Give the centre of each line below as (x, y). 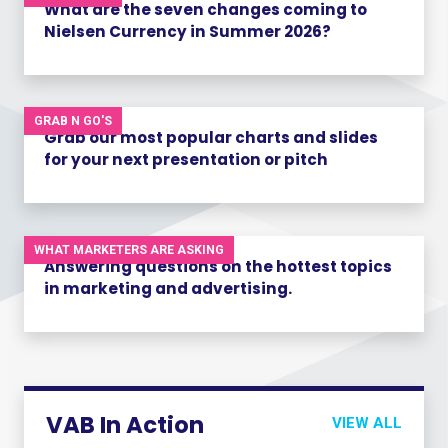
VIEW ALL (367, 423)
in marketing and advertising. (168, 288)
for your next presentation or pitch (186, 160)
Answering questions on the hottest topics (218, 266)
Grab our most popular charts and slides (211, 138)
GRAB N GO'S (73, 121)
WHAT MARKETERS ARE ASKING (129, 249)
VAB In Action (124, 425)
